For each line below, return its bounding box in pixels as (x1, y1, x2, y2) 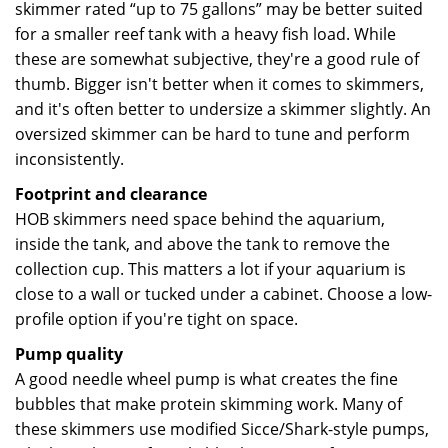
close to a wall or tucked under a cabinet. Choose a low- (15, 283, 432, 305)
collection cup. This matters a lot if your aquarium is (15, 258, 406, 280)
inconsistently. (15, 148, 124, 170)
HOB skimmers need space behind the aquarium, (15, 208, 385, 230)
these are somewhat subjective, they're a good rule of (15, 48, 419, 70)
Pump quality (15, 343, 123, 365)
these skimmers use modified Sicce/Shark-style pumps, (15, 418, 429, 440)
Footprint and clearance (15, 183, 207, 205)
